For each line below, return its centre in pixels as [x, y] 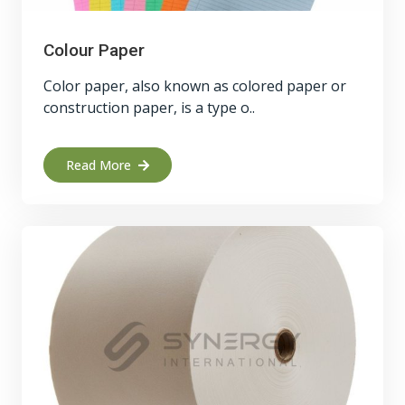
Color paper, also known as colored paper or [195, 86]
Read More [99, 165]
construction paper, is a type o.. [149, 108]
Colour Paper [94, 50]
